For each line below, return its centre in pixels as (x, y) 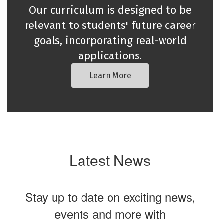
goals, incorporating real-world (110, 41)
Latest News (110, 160)
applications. (110, 56)
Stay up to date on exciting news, (110, 197)
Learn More (110, 75)
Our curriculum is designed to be (110, 10)
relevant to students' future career (110, 25)
